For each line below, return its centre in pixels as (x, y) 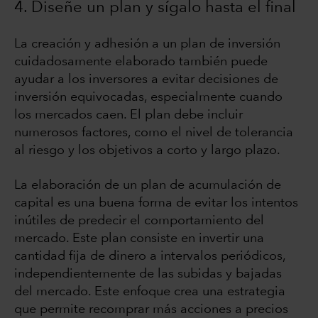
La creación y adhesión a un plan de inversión (147, 44)
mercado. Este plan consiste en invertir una (139, 239)
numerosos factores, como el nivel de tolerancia (154, 133)
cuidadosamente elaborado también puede (141, 62)
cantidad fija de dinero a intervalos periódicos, (150, 257)
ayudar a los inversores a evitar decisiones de (146, 80)
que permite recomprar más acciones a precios (151, 310)
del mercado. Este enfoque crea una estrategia (150, 292)
